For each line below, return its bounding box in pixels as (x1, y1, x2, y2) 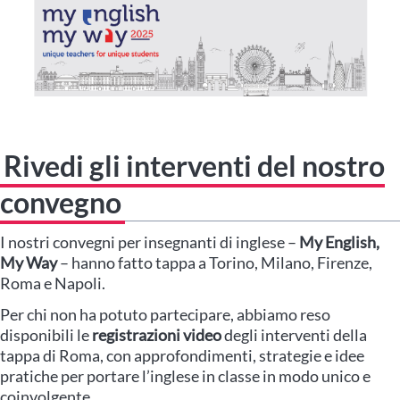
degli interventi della (221, 325, 367, 346)
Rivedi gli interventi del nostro (4, 148, 385, 184)
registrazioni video (92, 325, 221, 346)
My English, (299, 232, 379, 253)
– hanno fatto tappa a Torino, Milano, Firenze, (57, 253, 372, 273)
